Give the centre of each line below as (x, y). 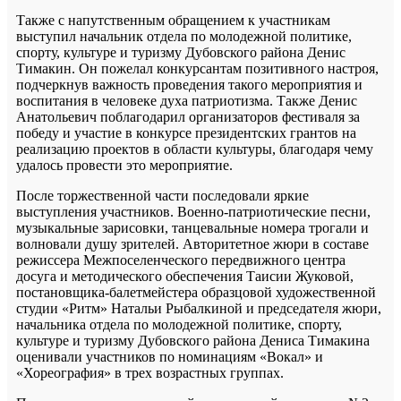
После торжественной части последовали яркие (162, 195)
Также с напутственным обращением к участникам (173, 20)
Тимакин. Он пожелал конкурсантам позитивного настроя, (197, 68)
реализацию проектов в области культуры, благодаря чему (195, 149)
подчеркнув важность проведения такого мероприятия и (189, 84)
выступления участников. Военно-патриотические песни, (193, 211)
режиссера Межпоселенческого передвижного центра (181, 260)
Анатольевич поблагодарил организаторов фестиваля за (188, 116)
